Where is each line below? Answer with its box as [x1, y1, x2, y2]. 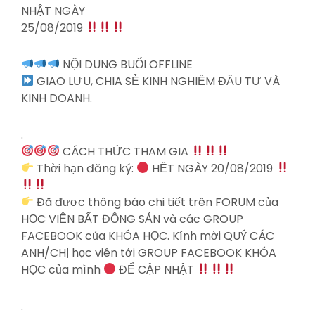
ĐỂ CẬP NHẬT [116, 261, 198, 278]
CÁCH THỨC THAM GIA [59, 143, 191, 160]
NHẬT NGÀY [21, 2, 85, 19]
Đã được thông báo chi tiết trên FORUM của [34, 193, 279, 210]
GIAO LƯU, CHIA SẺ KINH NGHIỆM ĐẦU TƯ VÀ [34, 72, 281, 89]
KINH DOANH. [21, 89, 92, 106]
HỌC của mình [21, 261, 103, 278]
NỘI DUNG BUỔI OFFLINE [59, 56, 193, 72]
